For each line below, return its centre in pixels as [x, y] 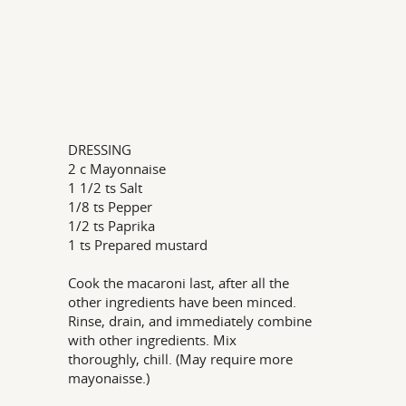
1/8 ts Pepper [111, 207]
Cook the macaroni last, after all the [179, 283]
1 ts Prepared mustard [138, 245]
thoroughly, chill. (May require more [181, 359]
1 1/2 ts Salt [106, 188]
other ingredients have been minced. [183, 302]
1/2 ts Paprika [112, 226]
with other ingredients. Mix [153, 340]
